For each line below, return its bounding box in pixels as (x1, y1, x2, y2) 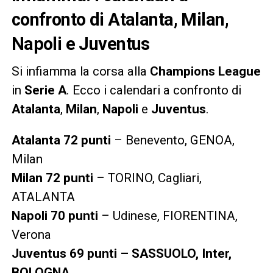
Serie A (24, 82, 66, 97)
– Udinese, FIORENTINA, (97, 208, 238, 223)
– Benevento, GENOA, (110, 132, 235, 147)
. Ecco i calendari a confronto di (66, 82, 241, 97)
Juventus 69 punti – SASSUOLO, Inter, (11, 246, 232, 261)
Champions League (149, 63, 261, 79)
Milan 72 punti (11, 170, 93, 185)
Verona (11, 227, 51, 242)
